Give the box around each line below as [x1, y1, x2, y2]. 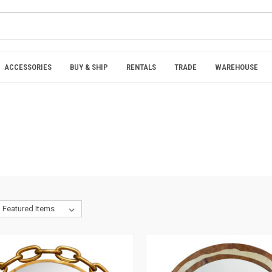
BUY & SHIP [70, 63, 108, 72]
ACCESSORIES [4, 63, 52, 72]
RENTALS [126, 63, 156, 72]
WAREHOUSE [215, 63, 258, 72]
